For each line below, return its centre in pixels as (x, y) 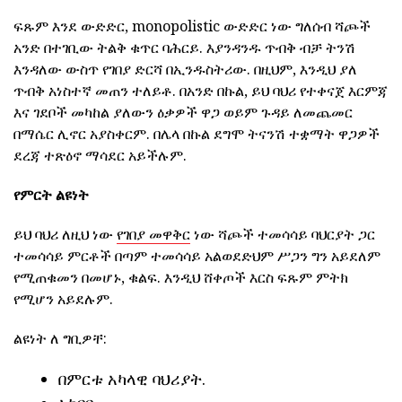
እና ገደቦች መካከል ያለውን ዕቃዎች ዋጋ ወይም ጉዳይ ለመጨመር (183, 113)
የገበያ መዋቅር (153, 235)
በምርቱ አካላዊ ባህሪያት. (132, 379)
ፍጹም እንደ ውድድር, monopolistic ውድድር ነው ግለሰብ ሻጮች (192, 26)
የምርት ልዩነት (51, 195)
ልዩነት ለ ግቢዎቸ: (60, 339)
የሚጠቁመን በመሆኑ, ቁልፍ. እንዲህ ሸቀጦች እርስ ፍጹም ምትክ (181, 278)
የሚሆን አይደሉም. (63, 299)
